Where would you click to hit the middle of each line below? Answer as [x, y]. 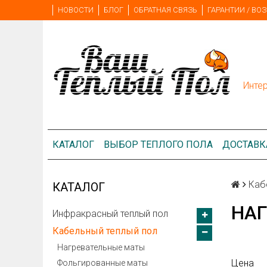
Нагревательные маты [101, 247]
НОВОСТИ [76, 10]
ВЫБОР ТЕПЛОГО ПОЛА [158, 145]
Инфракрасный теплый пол [110, 214]
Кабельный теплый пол [105, 231]
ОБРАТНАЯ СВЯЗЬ [165, 10]
